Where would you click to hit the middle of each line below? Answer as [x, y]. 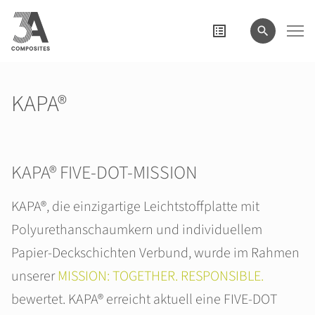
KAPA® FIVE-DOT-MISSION [104, 173]
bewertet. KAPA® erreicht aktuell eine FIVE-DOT [144, 300]
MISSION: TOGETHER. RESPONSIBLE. [161, 276]
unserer [34, 276]
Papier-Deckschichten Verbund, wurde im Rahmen [155, 253]
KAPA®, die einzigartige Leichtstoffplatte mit [135, 207]
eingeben [36, 12]
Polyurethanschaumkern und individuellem [137, 230]
